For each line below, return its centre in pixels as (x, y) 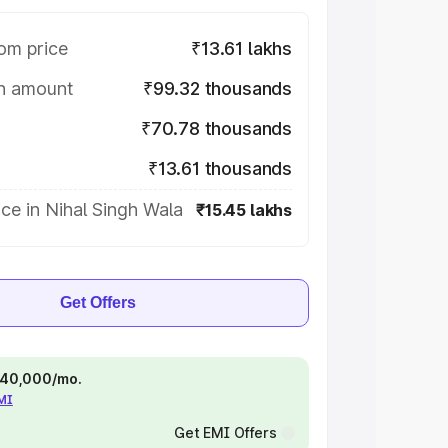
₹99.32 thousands (217, 88)
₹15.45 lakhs (244, 210)
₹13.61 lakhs (241, 48)
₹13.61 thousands (219, 168)
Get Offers (98, 302)
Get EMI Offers (225, 432)
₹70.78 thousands (216, 128)
